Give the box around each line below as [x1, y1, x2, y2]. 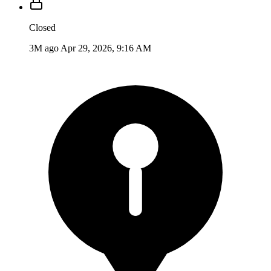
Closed [29, 22, 56, 33]
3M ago [29, 42, 59, 53]
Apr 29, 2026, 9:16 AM [60, 42, 151, 53]
